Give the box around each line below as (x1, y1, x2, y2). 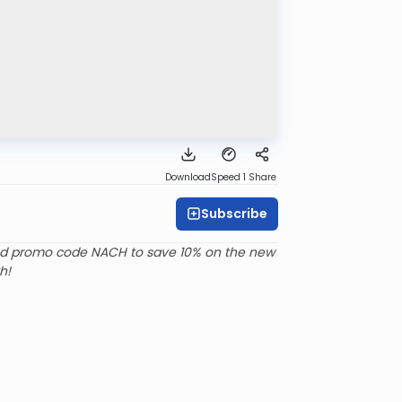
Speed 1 (211, 170, 246, 185)
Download (165, 170, 211, 185)
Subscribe (201, 204, 267, 223)
